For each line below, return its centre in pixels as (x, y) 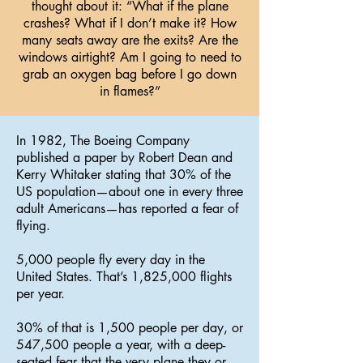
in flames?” (130, 91)
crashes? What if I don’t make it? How (130, 23)
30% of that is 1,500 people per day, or (130, 328)
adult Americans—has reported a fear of (127, 209)
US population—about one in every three (130, 192)
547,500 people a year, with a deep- (121, 345)
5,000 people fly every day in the (111, 260)
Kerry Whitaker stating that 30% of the (124, 175)
